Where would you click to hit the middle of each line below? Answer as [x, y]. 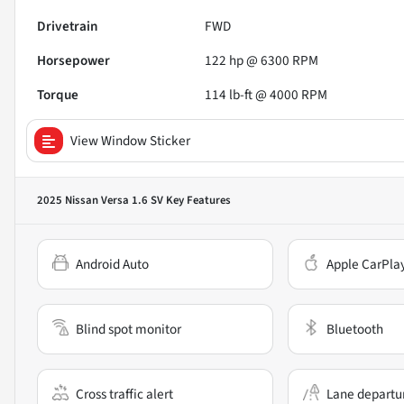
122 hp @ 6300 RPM [262, 60]
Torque [58, 94]
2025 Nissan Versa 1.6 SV [100, 200]
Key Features [197, 200]
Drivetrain [68, 26]
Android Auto [112, 264]
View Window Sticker [130, 140]
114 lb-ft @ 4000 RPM [266, 94]
